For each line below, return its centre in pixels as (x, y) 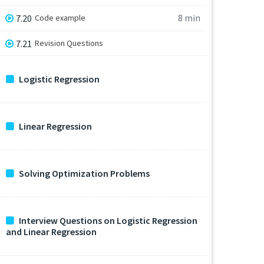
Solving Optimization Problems (84, 174)
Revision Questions (69, 43)
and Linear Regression (51, 232)
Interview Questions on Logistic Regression (108, 221)
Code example (60, 18)
